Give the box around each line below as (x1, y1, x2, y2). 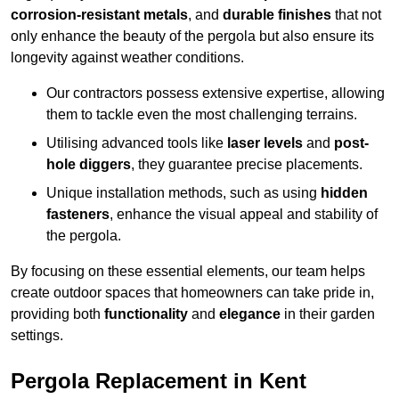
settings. (11, 328, 63, 344)
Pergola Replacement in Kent (11, 369, 306, 394)
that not (331, 7, 381, 23)
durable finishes (223, 7, 331, 23)
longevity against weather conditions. (11, 50, 244, 66)
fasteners (46, 207, 110, 223)
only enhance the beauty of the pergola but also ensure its (11, 28, 374, 45)
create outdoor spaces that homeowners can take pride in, (11, 285, 374, 301)
